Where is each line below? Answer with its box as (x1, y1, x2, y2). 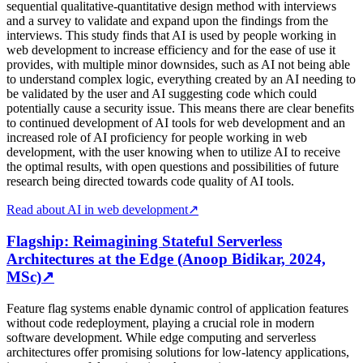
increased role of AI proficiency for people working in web (6, 130, 307, 145)
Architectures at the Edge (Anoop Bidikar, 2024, (6, 250, 326, 267)
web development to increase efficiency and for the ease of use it (6, 43, 335, 58)
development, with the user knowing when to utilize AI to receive (6, 145, 340, 160)
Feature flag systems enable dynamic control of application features (6, 301, 348, 315)
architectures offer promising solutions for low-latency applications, (6, 344, 349, 359)
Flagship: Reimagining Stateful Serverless (6, 232, 282, 250)
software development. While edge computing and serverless (6, 330, 316, 344)
